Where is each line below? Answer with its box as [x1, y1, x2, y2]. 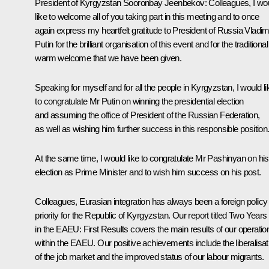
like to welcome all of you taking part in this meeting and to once [35, 11, 259, 22]
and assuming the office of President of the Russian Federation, [35, 110, 260, 121]
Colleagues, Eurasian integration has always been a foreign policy [35, 196, 268, 207]
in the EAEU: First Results [35, 224, 128, 235]
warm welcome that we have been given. [35, 53, 182, 64]
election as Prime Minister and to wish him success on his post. [35, 167, 261, 178]
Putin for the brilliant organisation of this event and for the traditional [35, 39, 268, 50]
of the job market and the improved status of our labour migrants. [35, 252, 264, 262]
